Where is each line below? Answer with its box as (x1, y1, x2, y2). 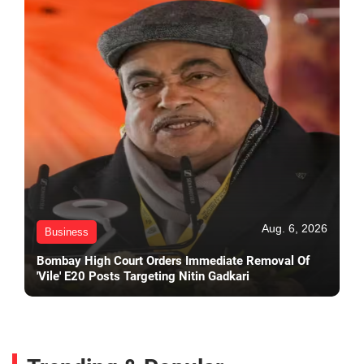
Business (45, 225, 89, 238)
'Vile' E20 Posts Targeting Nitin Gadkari (37, 268, 249, 284)
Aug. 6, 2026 (262, 221, 327, 235)
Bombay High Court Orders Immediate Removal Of (37, 253, 310, 268)
